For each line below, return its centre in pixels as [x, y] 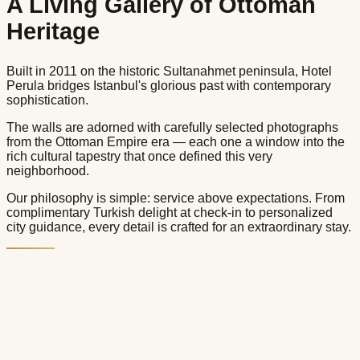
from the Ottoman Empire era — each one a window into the [176, 142]
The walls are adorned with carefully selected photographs [172, 128]
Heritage [53, 32]
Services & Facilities [132, 285]
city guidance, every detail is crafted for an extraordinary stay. [179, 227]
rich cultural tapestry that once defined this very [139, 157]
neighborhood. [48, 171]
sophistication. [47, 100]
